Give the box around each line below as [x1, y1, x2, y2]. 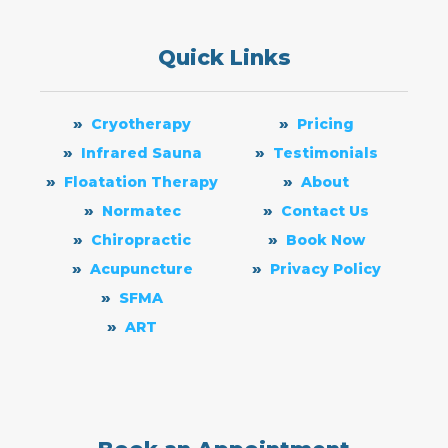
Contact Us [281, 201, 369, 220]
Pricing [296, 114, 354, 133]
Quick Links [157, 44, 291, 70]
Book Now [285, 230, 365, 249]
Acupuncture [89, 259, 193, 278]
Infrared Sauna [80, 143, 202, 162]
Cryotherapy [91, 114, 191, 133]
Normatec [101, 201, 181, 220]
